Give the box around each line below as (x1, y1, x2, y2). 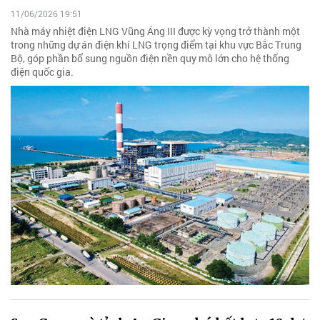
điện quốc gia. (11, 65, 74, 79)
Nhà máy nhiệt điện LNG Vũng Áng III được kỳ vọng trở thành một (11, 24, 300, 39)
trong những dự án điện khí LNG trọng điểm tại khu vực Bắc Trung (11, 38, 301, 52)
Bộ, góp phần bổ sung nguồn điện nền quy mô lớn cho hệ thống (11, 51, 289, 66)
